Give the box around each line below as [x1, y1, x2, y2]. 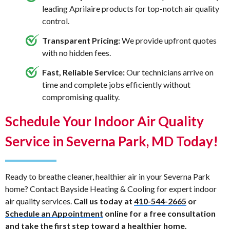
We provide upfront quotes [120, 35, 217, 45]
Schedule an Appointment [5, 208, 103, 219]
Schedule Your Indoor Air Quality [5, 113, 204, 130]
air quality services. [5, 196, 73, 206]
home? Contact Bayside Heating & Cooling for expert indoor [5, 184, 217, 194]
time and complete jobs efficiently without [42, 80, 190, 90]
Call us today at [73, 196, 134, 206]
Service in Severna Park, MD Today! [5, 133, 218, 150]
